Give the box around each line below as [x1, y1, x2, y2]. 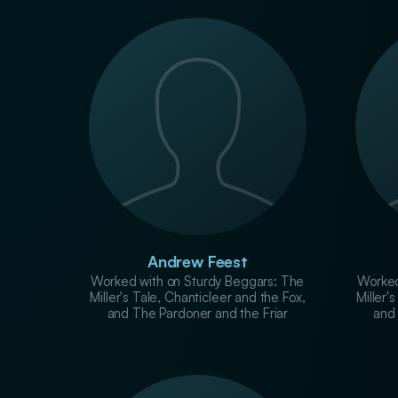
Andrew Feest [147, 251, 248, 271]
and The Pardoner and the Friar [107, 304, 289, 322]
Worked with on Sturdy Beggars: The [91, 272, 305, 290]
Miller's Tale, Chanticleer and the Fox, [90, 288, 306, 306]
